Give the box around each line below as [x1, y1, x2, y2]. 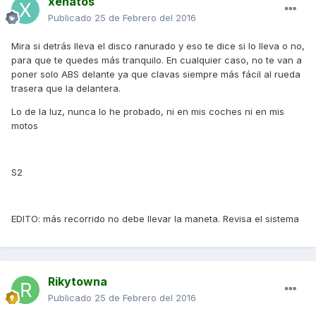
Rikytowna [48, 274, 107, 288]
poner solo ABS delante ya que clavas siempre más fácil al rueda [11, 68, 300, 80]
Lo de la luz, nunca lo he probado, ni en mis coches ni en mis [11, 105, 284, 117]
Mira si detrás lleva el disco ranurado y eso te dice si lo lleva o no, [11, 39, 305, 51]
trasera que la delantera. [11, 82, 121, 94]
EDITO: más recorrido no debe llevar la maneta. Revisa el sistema [11, 212, 299, 224]
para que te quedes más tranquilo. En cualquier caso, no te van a [11, 54, 302, 66]
